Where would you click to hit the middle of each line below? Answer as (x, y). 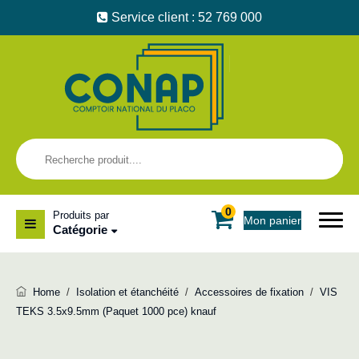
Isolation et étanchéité (127, 292)
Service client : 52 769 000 (185, 17)
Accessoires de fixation (249, 292)
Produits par (81, 215)
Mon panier (272, 220)
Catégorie (80, 230)
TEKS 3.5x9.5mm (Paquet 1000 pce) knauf (116, 311)
